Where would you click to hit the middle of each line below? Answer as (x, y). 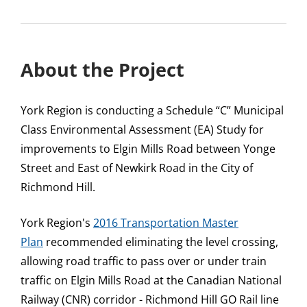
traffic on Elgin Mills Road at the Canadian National (151, 280)
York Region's (57, 222)
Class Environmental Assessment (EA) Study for (142, 129)
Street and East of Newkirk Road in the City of (137, 168)
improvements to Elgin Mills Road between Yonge (148, 148)
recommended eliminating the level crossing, (161, 242)
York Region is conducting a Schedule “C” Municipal (152, 110)
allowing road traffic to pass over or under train (144, 261)
